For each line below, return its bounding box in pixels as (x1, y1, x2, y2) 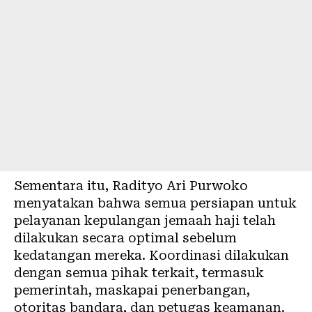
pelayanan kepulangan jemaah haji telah (14, 213, 276, 228)
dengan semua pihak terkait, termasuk (14, 265, 264, 280)
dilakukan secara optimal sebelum (14, 231, 237, 245)
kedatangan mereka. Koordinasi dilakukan (14, 248, 289, 263)
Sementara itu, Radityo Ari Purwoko (14, 178, 248, 193)
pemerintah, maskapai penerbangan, (14, 283, 250, 297)
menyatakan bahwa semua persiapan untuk (14, 196, 297, 210)
